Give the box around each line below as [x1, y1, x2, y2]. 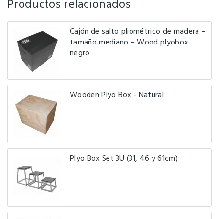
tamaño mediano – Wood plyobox [70, 36, 189, 49]
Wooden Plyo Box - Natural [70, 88, 164, 102]
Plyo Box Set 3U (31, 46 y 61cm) [70, 152, 178, 165]
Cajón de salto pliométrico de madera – [70, 25, 206, 38]
